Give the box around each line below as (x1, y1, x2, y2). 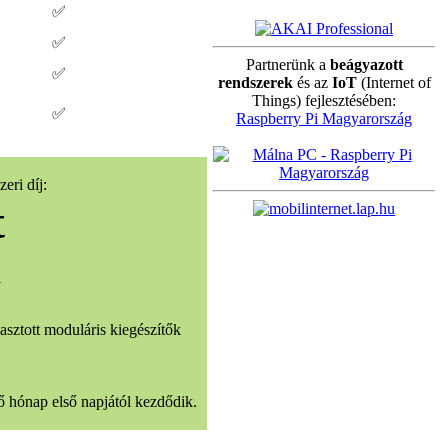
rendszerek (217, 74, 293, 91)
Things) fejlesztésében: (252, 92, 396, 109)
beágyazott (329, 56, 403, 73)
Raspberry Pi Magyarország (236, 110, 412, 127)
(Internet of (356, 74, 431, 91)
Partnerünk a (245, 56, 330, 73)
